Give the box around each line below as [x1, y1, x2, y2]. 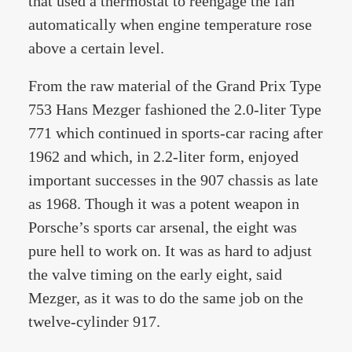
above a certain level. [28, 39, 164, 57]
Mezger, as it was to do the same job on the [28, 289, 303, 306]
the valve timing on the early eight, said [28, 266, 282, 283]
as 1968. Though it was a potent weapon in [28, 195, 299, 212]
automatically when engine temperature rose [28, 16, 312, 33]
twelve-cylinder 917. [28, 313, 160, 330]
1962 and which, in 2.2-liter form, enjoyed [28, 148, 299, 165]
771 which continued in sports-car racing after [28, 124, 323, 141]
